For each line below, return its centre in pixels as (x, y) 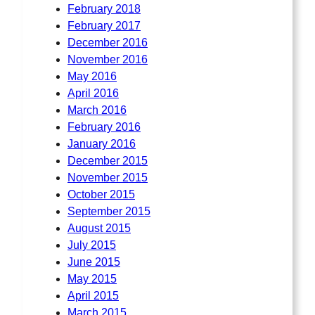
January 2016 (102, 143)
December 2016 (108, 42)
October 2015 (101, 194)
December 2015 (108, 160)
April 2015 (93, 295)
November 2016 (108, 59)
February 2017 (104, 25)
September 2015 (109, 211)
